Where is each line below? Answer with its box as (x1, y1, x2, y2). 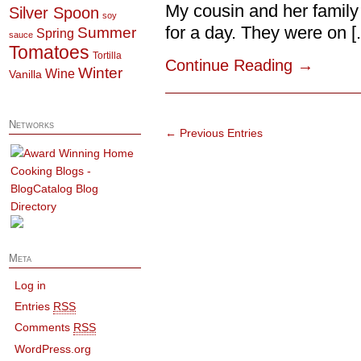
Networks (8, 118, 54, 131)
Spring (35, 25, 74, 40)
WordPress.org (15, 342, 92, 355)
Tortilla (92, 49, 122, 61)
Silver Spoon (8, 3, 99, 22)
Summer (77, 23, 136, 41)
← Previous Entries (165, 126, 263, 139)
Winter (77, 64, 122, 81)
